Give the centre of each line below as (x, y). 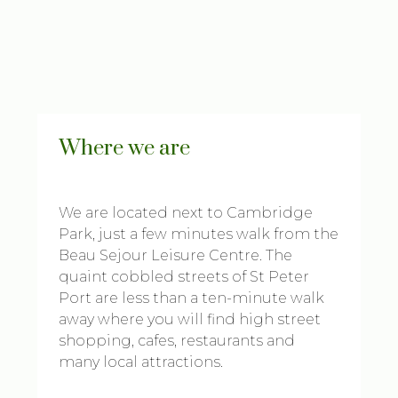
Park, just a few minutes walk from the (199, 234)
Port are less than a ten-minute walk (192, 298)
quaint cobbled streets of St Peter (184, 277)
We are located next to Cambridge (186, 213)
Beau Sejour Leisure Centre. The (176, 255)
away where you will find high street (190, 319)
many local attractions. (141, 362)
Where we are (125, 148)
